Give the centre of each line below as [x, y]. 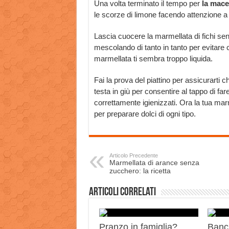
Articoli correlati [122, 192]
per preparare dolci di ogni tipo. [145, 114]
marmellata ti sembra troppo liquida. [153, 59]
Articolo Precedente [133, 155]
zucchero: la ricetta [140, 171]
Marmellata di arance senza [154, 163]
